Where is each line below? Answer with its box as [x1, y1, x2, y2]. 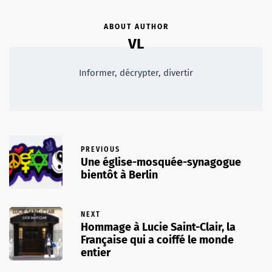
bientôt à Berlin [81, 168, 158, 182]
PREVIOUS [81, 144, 120, 154]
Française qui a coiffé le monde [81, 233, 234, 247]
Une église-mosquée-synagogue [81, 155, 241, 169]
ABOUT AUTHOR [103, 22, 169, 32]
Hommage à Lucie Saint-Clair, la [81, 220, 236, 234]
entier [81, 246, 110, 260]
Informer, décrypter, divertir [79, 67, 193, 79]
